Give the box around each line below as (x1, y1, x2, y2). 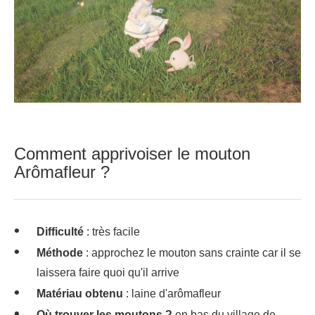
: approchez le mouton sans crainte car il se (83, 246, 301, 259)
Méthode (37, 246, 83, 259)
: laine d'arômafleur (123, 287, 221, 300)
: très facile (84, 225, 140, 238)
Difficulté (37, 225, 84, 238)
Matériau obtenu (37, 287, 123, 300)
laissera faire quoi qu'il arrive (37, 266, 179, 278)
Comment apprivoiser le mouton (14, 143, 250, 163)
